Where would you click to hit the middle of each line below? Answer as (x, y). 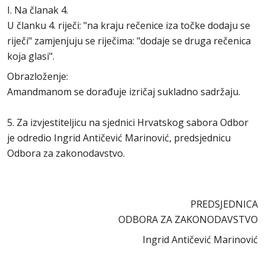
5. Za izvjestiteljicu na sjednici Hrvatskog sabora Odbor (128, 122)
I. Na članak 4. (38, 10)
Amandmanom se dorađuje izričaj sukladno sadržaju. (124, 92)
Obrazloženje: (38, 76)
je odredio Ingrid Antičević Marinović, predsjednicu (119, 138)
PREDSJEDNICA (224, 204)
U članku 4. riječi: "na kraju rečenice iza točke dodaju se (129, 25)
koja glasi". (31, 56)
